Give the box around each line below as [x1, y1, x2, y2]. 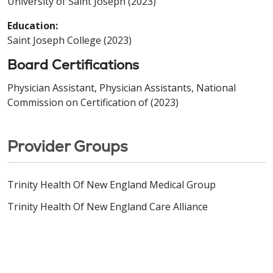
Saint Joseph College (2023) [7, 34, 132, 48]
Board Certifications [7, 56, 139, 74]
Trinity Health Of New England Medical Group [7, 178, 216, 192]
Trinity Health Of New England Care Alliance [7, 200, 208, 214]
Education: [7, 19, 58, 33]
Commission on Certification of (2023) [7, 96, 179, 110]
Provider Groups [7, 136, 128, 157]
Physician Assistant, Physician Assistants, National [7, 81, 236, 95]
